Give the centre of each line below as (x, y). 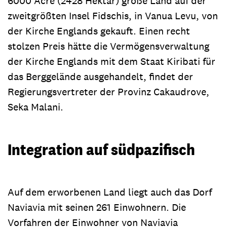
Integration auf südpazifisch (101, 149)
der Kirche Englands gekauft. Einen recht (99, 31)
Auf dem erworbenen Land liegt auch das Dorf (110, 192)
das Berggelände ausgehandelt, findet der (100, 76)
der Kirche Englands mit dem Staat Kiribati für (111, 61)
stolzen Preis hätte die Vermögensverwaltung (108, 46)
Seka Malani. (35, 107)
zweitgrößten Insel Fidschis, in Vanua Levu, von (113, 15)
